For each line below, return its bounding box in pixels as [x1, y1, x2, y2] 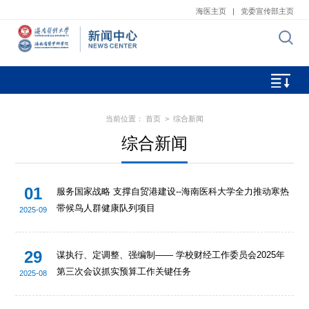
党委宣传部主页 [240, 7, 294, 15]
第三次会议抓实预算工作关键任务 [57, 266, 192, 277]
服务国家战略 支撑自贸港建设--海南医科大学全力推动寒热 [57, 186, 290, 197]
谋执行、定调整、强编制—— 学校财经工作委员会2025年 [57, 250, 286, 261]
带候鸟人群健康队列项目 [57, 203, 156, 214]
